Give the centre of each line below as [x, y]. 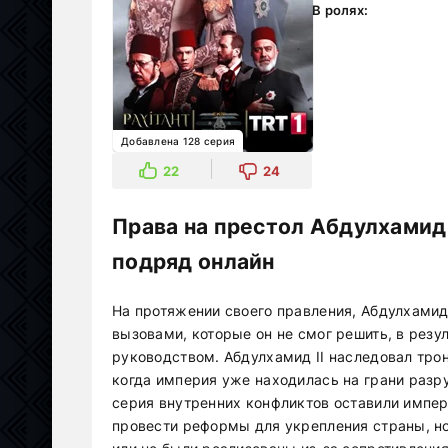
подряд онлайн [193, 261]
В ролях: [340, 10]
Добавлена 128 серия [178, 141]
